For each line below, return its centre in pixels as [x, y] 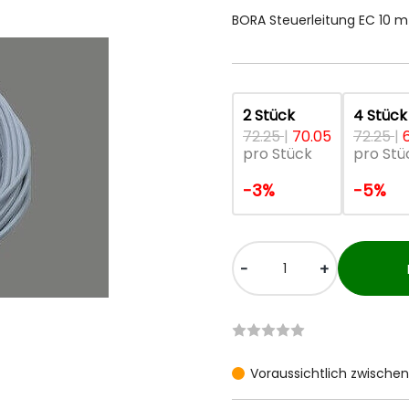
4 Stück [380, 115]
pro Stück [278, 154]
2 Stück [269, 115]
